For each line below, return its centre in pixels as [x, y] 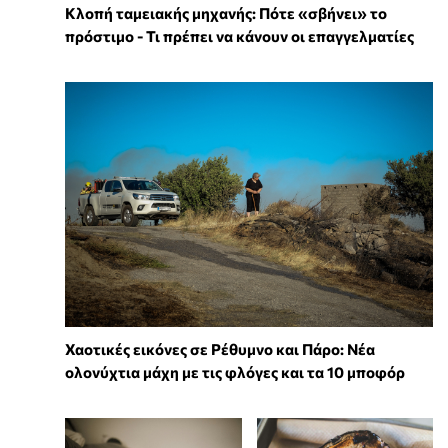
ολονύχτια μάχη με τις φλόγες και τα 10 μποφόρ [235, 372]
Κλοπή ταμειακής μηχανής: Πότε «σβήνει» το [226, 13]
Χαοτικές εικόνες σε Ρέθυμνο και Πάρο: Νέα [220, 349]
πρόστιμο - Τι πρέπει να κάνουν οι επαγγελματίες [239, 36]
